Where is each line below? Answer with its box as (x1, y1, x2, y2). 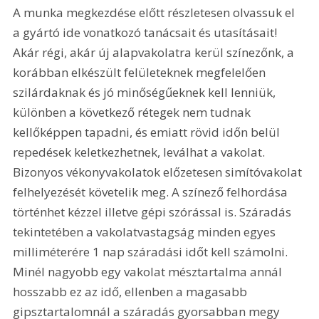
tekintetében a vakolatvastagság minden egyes (13, 224, 279, 241)
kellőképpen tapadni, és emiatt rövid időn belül (13, 124, 283, 141)
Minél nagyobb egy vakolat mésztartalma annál (13, 263, 286, 281)
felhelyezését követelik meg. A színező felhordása (13, 184, 291, 201)
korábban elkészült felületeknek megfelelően (13, 64, 269, 81)
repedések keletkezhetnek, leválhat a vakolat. (13, 144, 268, 161)
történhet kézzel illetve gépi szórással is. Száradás (13, 204, 295, 221)
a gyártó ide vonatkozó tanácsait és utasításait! (13, 24, 281, 41)
